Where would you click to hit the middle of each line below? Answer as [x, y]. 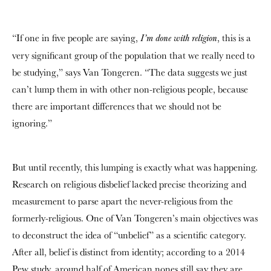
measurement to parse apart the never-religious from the [122, 201]
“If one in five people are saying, [76, 38]
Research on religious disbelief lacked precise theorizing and [129, 184]
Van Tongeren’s [147, 218]
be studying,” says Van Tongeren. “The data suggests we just [130, 72]
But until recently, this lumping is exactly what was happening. [135, 167]
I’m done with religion [179, 38]
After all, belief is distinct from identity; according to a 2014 [129, 252]
